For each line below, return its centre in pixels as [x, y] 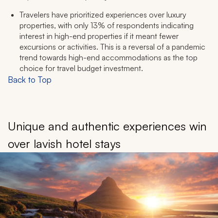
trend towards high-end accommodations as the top [109, 58]
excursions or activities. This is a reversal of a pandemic [112, 47]
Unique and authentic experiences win [107, 126]
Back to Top [30, 80]
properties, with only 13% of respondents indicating [107, 26]
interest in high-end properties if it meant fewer [99, 36]
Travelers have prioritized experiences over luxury [103, 15]
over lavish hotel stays [64, 144]
